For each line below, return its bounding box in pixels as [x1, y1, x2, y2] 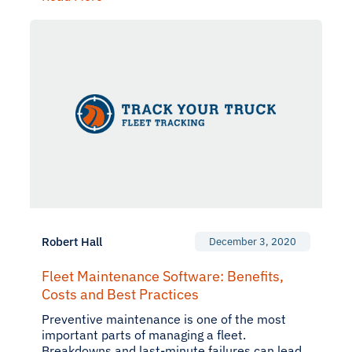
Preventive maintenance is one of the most [42, 311, 286, 327]
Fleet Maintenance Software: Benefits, [42, 267, 284, 285]
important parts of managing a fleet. [42, 327, 246, 343]
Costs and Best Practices [42, 285, 199, 303]
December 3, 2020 [209, 235, 296, 248]
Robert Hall [42, 234, 102, 249]
